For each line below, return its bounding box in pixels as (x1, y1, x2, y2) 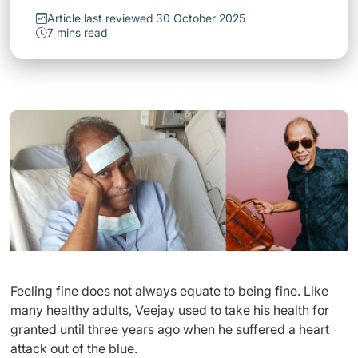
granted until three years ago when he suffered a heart (10, 320, 329, 337)
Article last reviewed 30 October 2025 (47, 11, 245, 25)
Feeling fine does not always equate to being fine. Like (10, 282, 328, 299)
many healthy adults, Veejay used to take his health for (10, 301, 329, 318)
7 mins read (47, 26, 107, 39)
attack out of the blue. (10, 340, 137, 356)
